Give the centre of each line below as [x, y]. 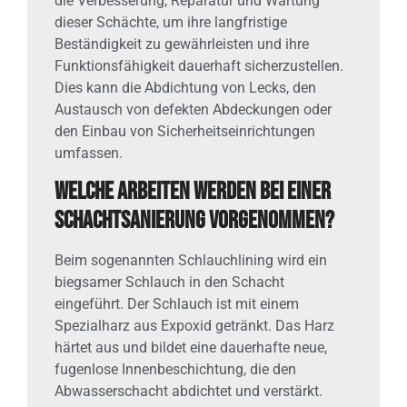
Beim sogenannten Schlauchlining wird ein [191, 261]
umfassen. [89, 153]
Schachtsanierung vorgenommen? [194, 221]
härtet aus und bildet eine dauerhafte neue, [191, 348]
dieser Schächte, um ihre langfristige [171, 22]
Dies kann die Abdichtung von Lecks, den [185, 87]
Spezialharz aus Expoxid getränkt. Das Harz [194, 326]
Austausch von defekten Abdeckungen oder [193, 109]
